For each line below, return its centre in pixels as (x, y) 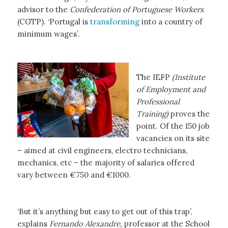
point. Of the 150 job (173, 126)
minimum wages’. (48, 34)
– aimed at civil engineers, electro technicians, (102, 150)
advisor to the (43, 9)
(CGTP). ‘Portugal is (53, 22)
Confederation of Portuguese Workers (136, 9)
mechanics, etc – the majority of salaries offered (106, 162)
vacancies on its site (173, 138)
